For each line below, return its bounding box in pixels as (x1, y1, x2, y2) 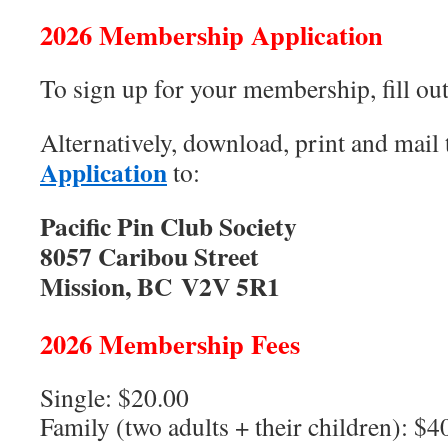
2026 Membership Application (40, 15, 383, 54)
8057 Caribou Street (40, 237, 259, 275)
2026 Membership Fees (40, 324, 300, 363)
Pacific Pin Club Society (40, 207, 297, 245)
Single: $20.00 (40, 380, 189, 414)
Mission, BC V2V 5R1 (40, 267, 280, 305)
